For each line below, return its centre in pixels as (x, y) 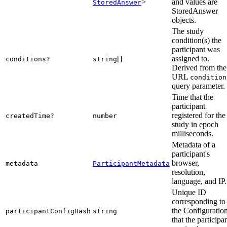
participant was (196, 50)
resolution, (188, 172)
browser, (185, 163)
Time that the (193, 97)
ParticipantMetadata (131, 164)
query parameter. (198, 86)
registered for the (199, 116)
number (105, 116)
